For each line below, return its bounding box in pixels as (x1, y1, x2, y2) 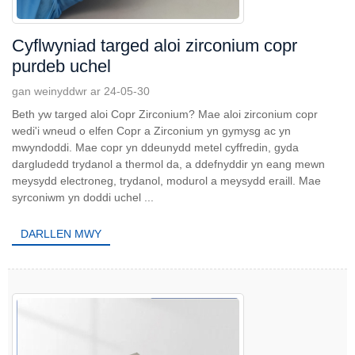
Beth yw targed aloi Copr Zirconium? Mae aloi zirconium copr (12, 107, 318, 120)
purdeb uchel (12, 55, 111, 76)
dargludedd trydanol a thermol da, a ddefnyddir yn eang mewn (12, 157, 325, 170)
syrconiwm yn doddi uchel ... (12, 190, 154, 204)
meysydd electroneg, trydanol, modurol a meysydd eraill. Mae (12, 174, 321, 187)
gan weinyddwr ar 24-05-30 (12, 84, 150, 97)
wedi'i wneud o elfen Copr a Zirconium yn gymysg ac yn (12, 124, 291, 137)
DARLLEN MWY (21, 227, 102, 240)
